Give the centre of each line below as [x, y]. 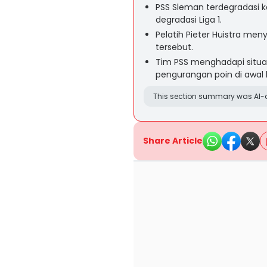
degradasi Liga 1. [189, 20]
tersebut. [174, 47]
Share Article [173, 141]
